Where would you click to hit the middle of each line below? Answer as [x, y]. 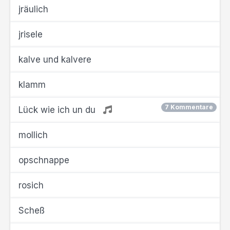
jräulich [33, 9]
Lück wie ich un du [58, 110]
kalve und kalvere [55, 60]
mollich [33, 135]
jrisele [31, 34]
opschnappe [44, 160]
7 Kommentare [189, 107]
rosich [31, 185]
